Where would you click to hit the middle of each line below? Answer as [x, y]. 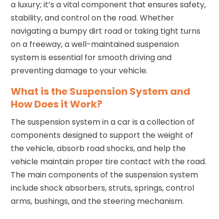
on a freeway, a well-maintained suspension [95, 44]
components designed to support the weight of [102, 135]
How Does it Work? [57, 104]
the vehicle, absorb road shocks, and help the [99, 148]
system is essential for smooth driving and [91, 57]
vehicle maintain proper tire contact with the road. [109, 161]
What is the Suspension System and [101, 91]
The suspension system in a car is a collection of [103, 122]
